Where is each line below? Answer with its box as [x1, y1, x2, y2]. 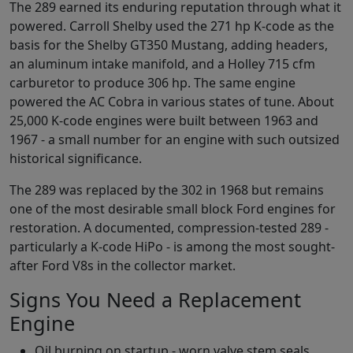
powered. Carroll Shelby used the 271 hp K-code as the [9, 17, 334, 35]
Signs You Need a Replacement [9, 285, 301, 313]
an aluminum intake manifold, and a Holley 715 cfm [9, 54, 315, 72]
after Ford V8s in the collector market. [9, 256, 236, 274]
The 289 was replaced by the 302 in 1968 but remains [9, 180, 324, 199]
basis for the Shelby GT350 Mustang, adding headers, [9, 35, 328, 54]
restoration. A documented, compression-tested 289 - [9, 218, 329, 236]
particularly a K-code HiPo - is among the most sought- [9, 237, 335, 255]
